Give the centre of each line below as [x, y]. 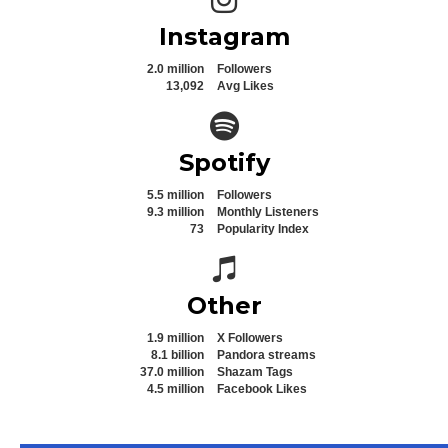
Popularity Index [263, 228]
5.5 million [175, 194]
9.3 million [175, 211]
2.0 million [175, 68]
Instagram [224, 36]
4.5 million [175, 388]
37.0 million [172, 371]
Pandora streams [266, 354]
